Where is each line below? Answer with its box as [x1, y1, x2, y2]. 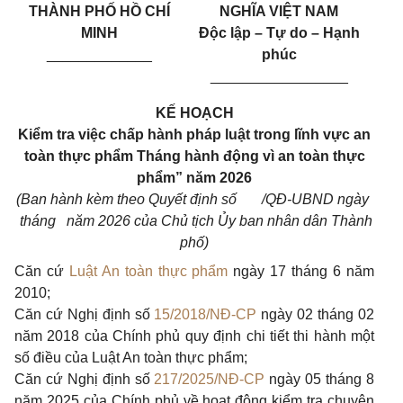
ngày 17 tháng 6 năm [233, 264, 375, 280]
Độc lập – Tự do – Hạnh [198, 25, 360, 41]
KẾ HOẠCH [155, 105, 234, 121]
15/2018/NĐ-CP [154, 307, 257, 323]
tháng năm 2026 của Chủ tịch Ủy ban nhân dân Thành [16, 213, 372, 229]
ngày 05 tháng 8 [264, 372, 375, 388]
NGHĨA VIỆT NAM [219, 4, 338, 20]
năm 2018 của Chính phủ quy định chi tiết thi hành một [14, 328, 374, 345]
